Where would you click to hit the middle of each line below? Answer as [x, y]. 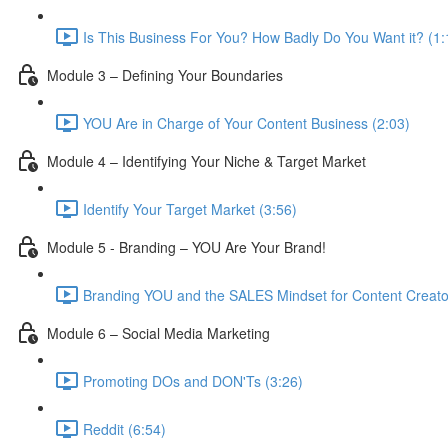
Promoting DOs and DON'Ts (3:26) [193, 380]
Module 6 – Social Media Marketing [158, 332]
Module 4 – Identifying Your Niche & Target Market [206, 160]
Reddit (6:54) [124, 428]
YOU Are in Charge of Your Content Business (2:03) [246, 122]
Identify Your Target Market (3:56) [190, 208]
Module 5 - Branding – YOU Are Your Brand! [186, 246]
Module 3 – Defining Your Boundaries [165, 74]
